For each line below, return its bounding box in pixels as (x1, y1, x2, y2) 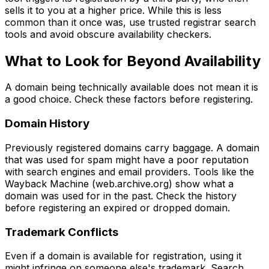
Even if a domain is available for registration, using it (5, 250, 241, 262)
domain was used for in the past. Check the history (5, 189, 237, 202)
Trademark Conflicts (5, 225, 118, 239)
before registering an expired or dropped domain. (5, 201, 230, 214)
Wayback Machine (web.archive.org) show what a (5, 177, 234, 190)
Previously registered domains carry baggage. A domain (5, 141, 259, 154)
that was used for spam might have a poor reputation (5, 153, 249, 166)
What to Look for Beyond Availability (5, 52, 261, 70)
